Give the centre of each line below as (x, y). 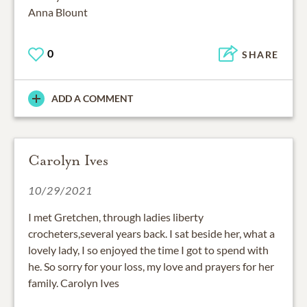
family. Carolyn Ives (74, 283)
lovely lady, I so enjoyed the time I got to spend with (148, 250)
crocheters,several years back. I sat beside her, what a (151, 234)
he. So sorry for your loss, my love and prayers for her (151, 267)
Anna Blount (58, 12)
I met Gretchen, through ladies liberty (116, 217)
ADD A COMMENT (92, 99)
